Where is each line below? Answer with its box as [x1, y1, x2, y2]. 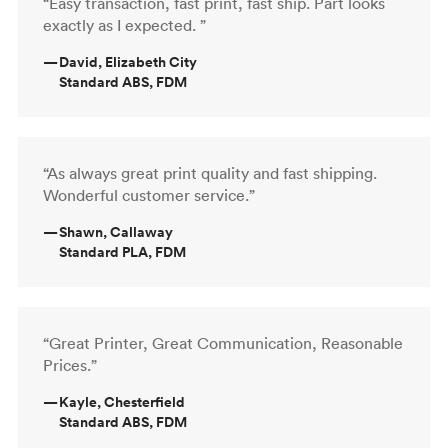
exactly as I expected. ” [43, 14, 206, 35]
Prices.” [43, 354, 97, 375]
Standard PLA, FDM [59, 241, 186, 262]
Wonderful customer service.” [43, 184, 255, 205]
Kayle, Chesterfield [59, 391, 185, 412]
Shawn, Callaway [59, 221, 173, 242]
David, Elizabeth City [59, 51, 197, 72]
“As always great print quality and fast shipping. [43, 162, 377, 183]
